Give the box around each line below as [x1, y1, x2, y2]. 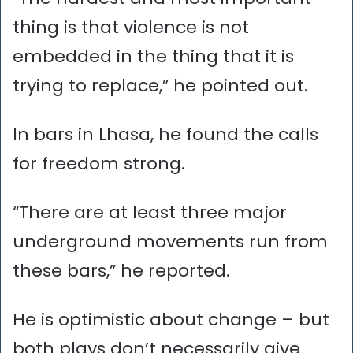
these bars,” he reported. [13, 258, 230, 283]
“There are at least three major [13, 199, 287, 225]
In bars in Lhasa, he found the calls [13, 121, 318, 147]
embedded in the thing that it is [13, 43, 294, 69]
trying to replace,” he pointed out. [13, 72, 308, 98]
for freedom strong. [13, 150, 185, 176]
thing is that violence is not [13, 14, 249, 39]
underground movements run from [13, 229, 328, 254]
